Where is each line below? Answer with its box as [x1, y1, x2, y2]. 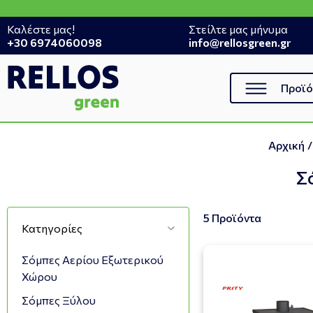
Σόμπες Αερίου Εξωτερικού [22, 253, 164, 266]
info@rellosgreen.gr [189, 36, 291, 49]
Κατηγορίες [22, 221, 83, 235]
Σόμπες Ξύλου [22, 293, 96, 307]
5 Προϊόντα [203, 211, 261, 224]
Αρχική [268, 138, 305, 152]
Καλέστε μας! [7, 22, 75, 36]
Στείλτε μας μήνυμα [189, 22, 288, 36]
